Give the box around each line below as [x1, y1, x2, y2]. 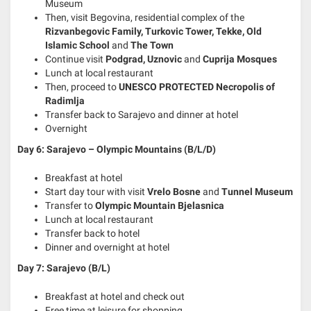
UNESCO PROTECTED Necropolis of [119, 81, 275, 92]
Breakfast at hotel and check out [45, 290, 185, 302]
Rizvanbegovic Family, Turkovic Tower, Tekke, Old [45, 25, 262, 37]
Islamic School [45, 39, 112, 51]
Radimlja [45, 94, 85, 106]
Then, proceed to [45, 81, 119, 92]
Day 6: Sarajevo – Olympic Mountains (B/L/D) [17, 143, 216, 155]
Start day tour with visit [45, 185, 147, 197]
